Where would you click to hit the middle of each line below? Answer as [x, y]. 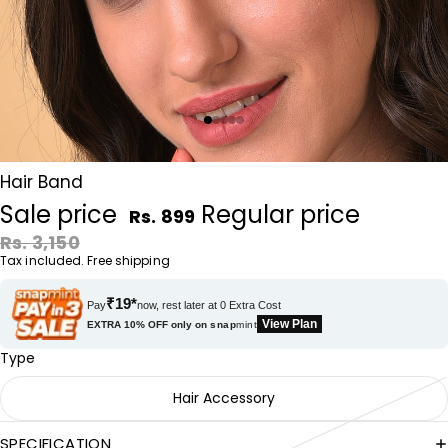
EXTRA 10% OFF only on [149, 324]
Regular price [284, 215]
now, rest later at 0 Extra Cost [209, 304]
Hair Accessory [224, 397]
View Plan [290, 323]
